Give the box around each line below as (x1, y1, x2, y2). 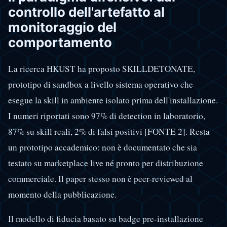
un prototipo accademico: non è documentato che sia (8, 141, 197, 154)
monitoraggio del (8, 19, 117, 35)
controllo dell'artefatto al (8, 4, 165, 20)
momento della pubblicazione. (8, 188, 117, 201)
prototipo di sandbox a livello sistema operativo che (8, 79, 193, 91)
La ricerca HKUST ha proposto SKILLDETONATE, (8, 63, 195, 75)
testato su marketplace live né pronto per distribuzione (8, 157, 203, 169)
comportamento (8, 34, 112, 50)
